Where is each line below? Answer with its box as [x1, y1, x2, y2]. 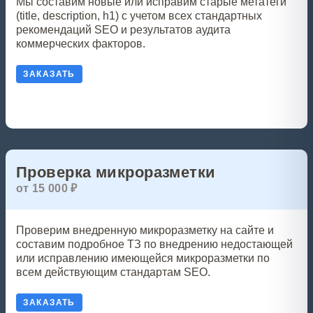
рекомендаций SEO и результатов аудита [16, 24, 231, 36]
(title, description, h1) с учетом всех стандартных [16, 10, 262, 22]
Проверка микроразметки [16, 163, 216, 181]
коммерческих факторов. [16, 38, 145, 50]
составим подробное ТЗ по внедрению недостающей [16, 238, 293, 250]
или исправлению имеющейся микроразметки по [16, 252, 270, 264]
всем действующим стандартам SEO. [16, 266, 210, 278]
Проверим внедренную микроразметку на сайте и [16, 224, 274, 236]
